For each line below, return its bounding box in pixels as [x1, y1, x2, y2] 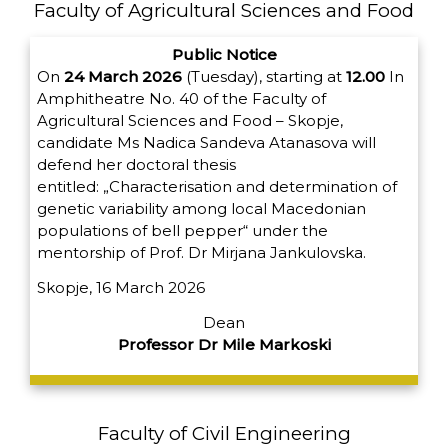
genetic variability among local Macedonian [37, 199, 366, 219]
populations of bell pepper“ [37, 221, 252, 241]
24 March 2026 [64, 67, 182, 87]
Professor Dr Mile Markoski [117, 334, 331, 354]
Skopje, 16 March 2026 [37, 278, 205, 298]
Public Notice [171, 45, 277, 65]
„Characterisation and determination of [103, 177, 397, 197]
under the [252, 221, 328, 241]
